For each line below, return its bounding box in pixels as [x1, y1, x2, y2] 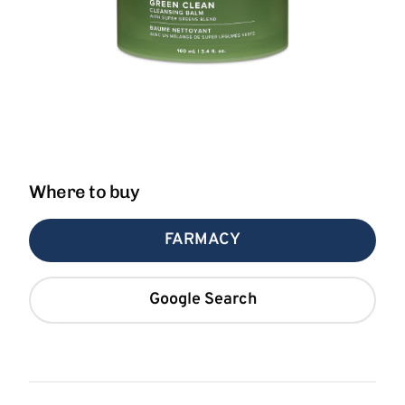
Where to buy [29, 181, 139, 202]
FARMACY [165, 230, 240, 250]
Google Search [148, 289, 257, 310]
